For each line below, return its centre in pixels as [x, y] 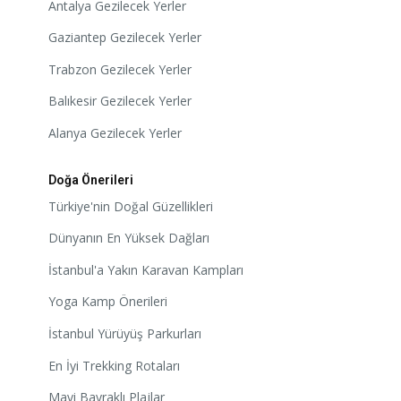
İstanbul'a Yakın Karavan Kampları [146, 269]
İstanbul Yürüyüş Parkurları [125, 333]
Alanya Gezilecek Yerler [115, 132]
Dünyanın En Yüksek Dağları [129, 238]
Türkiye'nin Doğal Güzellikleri [131, 206]
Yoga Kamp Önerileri [108, 302]
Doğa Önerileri [91, 179]
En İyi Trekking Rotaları [114, 365]
